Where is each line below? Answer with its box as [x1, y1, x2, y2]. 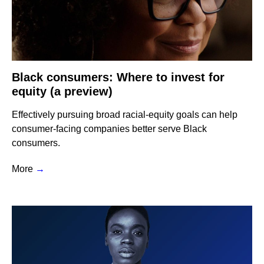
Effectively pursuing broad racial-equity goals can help [12, 110, 237, 120]
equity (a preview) [12, 85, 113, 98]
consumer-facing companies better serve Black [12, 124, 207, 134]
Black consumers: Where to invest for [12, 71, 225, 84]
